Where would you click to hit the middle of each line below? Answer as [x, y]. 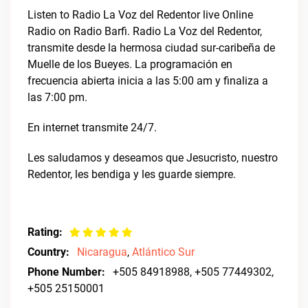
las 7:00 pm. [57, 97]
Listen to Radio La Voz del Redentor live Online [140, 15]
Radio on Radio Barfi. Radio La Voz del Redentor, [145, 31]
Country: [48, 252]
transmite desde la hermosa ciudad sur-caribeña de [151, 48]
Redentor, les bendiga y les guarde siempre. [132, 174]
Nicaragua [102, 252]
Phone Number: [66, 272]
